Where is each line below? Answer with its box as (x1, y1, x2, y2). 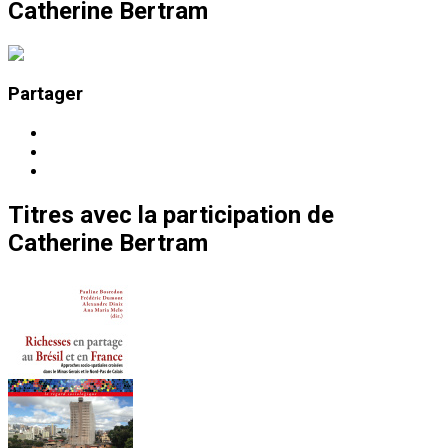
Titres (8, 201, 74, 230)
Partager (8, 83, 83, 106)
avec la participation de (80, 201, 334, 230)
